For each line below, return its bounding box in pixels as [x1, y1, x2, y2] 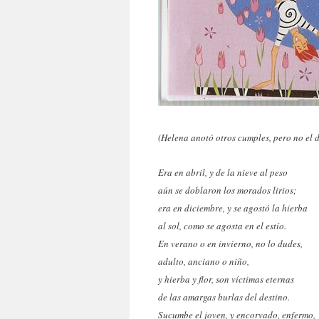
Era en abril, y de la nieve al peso [158, 166, 288, 179]
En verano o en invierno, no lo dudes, [158, 237, 303, 250]
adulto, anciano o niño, [158, 255, 249, 268]
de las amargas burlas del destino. [158, 291, 290, 303]
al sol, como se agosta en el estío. [158, 219, 286, 232]
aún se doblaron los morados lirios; [158, 184, 296, 197]
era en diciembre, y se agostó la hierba [158, 202, 308, 214]
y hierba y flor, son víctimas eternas [158, 273, 294, 286]
